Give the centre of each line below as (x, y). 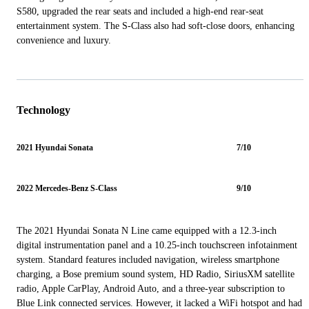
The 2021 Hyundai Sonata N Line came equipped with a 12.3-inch (147, 230)
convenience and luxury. (64, 41)
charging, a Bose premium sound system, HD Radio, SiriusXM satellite (156, 274)
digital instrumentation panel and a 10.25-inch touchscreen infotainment (157, 245)
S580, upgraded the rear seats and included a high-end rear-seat (140, 12)
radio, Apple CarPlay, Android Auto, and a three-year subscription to (151, 288)
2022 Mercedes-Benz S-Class (67, 188)
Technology (43, 110)
